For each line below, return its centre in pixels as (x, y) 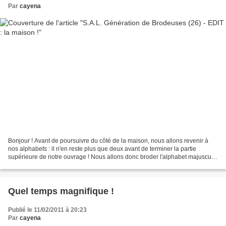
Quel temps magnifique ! (61, 191)
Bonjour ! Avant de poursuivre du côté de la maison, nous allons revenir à (108, 141)
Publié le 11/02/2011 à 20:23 (47, 210)
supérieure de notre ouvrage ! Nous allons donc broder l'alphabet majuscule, (113, 157)
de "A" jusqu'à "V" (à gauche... (49, 165)
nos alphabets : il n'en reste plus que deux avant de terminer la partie (102, 149)
